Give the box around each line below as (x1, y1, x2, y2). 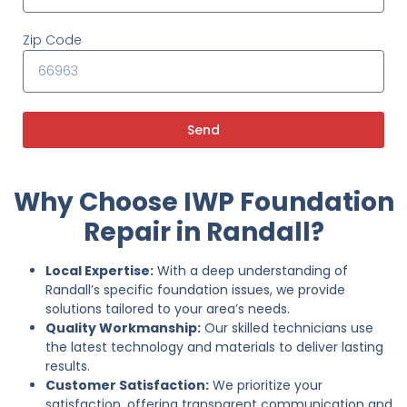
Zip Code (23, 30, 82, 49)
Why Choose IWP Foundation (13, 184, 394, 220)
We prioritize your (209, 375, 323, 394)
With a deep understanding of (154, 261, 348, 280)
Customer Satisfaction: (45, 375, 209, 394)
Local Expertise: (45, 261, 154, 280)
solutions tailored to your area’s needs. (45, 299, 290, 318)
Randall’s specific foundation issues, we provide (45, 280, 345, 299)
